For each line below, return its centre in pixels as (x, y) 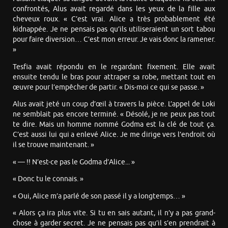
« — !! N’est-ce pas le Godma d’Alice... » (74, 162)
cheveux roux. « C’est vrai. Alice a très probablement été (114, 19)
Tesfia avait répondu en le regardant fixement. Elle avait (114, 67)
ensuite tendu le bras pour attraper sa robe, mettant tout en (114, 77)
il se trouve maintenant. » (53, 145)
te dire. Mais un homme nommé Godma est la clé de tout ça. (114, 125)
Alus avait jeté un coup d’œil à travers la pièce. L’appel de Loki (114, 104)
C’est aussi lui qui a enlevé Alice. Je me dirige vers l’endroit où (114, 135)
